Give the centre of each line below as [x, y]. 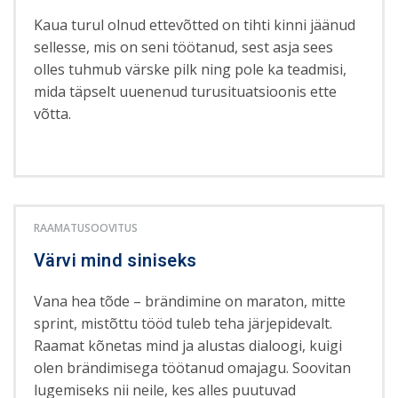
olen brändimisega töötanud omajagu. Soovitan [193, 367]
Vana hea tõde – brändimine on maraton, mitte [190, 301]
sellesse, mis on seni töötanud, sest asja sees [184, 47]
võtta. [52, 113]
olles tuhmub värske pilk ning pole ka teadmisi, [191, 69]
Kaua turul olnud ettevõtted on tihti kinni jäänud [195, 24]
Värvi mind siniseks [115, 260]
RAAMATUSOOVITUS [86, 227]
